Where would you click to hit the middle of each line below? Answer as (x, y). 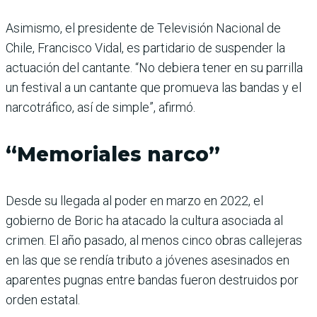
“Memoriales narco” (113, 154)
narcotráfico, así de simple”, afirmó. (100, 107)
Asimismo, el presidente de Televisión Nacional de (143, 28)
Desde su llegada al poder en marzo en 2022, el (134, 200)
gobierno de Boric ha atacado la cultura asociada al (144, 220)
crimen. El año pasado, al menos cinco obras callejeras (154, 240)
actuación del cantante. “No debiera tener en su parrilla (154, 67)
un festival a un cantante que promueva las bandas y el (154, 87)
